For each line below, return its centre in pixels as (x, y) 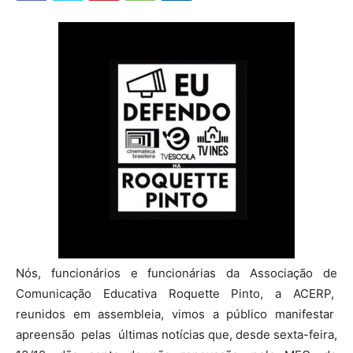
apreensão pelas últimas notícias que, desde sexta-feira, (176, 334)
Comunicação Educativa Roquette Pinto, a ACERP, (176, 293)
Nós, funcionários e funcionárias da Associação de (176, 273)
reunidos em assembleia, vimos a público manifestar (176, 314)
